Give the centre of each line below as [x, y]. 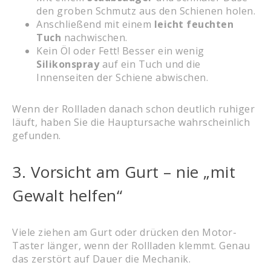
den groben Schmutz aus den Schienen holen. [146, 11]
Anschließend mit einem [95, 24]
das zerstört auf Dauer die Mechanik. [101, 259]
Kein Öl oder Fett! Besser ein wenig [120, 51]
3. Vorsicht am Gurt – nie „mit [124, 171]
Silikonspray [68, 64]
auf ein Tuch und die [150, 64]
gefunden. [37, 135]
